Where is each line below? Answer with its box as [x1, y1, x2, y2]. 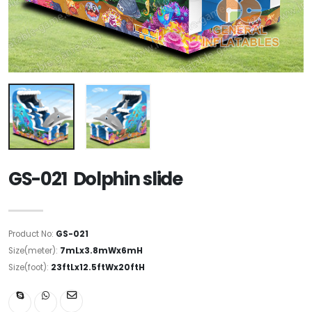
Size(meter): [8, 244, 60, 256]
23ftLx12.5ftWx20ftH [51, 261, 145, 273]
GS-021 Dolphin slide [8, 166, 182, 192]
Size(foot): [8, 261, 51, 273]
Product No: [8, 228, 56, 240]
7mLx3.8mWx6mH [60, 244, 143, 256]
